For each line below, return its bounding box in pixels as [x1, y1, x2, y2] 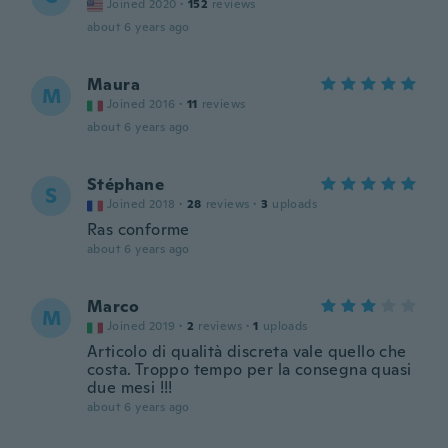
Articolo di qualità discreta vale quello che [87, 341, 407, 362]
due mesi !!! [87, 377, 173, 398]
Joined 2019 [107, 318, 176, 334]
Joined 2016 [107, 96, 176, 112]
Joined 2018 [107, 196, 176, 212]
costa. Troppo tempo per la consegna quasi [87, 359, 412, 380]
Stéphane [87, 174, 165, 195]
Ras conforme [87, 219, 190, 240]
